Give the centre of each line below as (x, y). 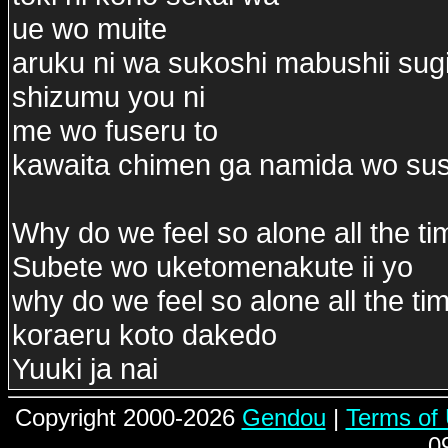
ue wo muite (89, 28)
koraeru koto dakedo (144, 334)
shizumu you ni (108, 96)
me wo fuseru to (115, 130)
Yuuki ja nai (85, 368)
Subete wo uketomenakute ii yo (212, 266)
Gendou (283, 417)
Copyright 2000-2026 (128, 417)
